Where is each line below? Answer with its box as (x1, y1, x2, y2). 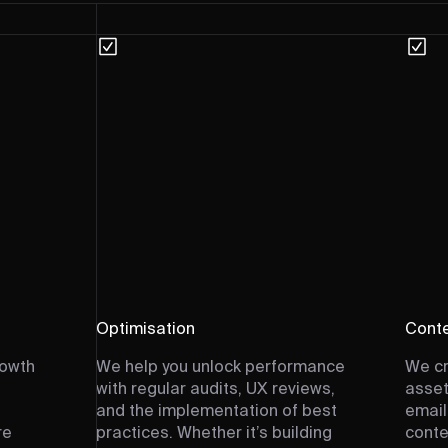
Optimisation (95, 322, 195, 338)
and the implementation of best (95, 404, 337, 420)
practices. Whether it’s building (95, 426, 332, 442)
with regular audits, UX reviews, (95, 382, 335, 398)
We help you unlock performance (95, 360, 345, 376)
